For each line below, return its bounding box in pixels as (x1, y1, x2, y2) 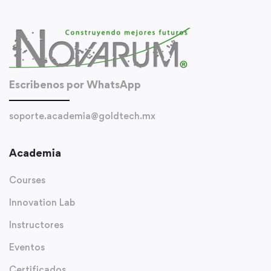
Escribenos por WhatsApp (9, 78, 141, 91)
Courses (9, 174, 45, 186)
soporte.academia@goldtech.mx (9, 110, 155, 122)
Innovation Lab (9, 197, 75, 208)
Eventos (9, 241, 45, 253)
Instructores (9, 219, 64, 230)
